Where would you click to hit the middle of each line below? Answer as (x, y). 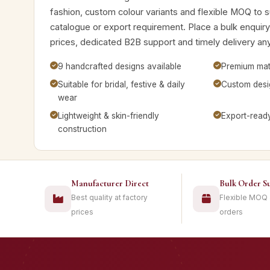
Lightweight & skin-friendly (108, 116)
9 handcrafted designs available (120, 66)
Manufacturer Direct (110, 183)
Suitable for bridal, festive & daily (121, 84)
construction (82, 129)
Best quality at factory (109, 198)
